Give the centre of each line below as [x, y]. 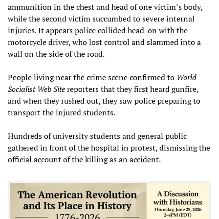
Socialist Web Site [36, 89]
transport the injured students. [62, 112]
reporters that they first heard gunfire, [132, 89]
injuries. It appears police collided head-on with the [98, 30]
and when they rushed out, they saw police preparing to [104, 100]
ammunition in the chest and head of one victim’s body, [105, 7]
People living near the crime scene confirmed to [92, 77]
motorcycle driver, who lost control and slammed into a [104, 42]
